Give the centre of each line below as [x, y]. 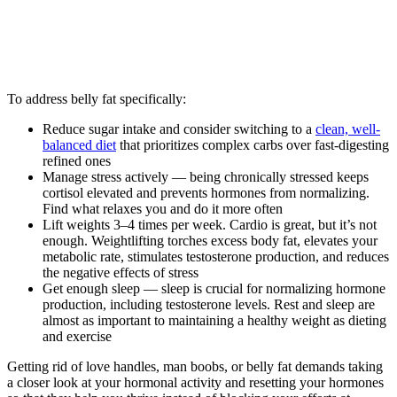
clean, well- [348, 129]
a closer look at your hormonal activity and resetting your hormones [195, 383]
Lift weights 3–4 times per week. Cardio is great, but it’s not [210, 225]
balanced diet [79, 145]
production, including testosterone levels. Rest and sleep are [209, 305]
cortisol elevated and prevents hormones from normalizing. [206, 193]
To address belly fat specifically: [97, 99]
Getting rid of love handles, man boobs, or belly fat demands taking [195, 367]
